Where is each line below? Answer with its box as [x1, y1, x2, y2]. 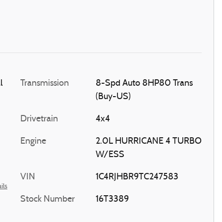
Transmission [20, 79, 69, 88]
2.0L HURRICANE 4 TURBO [95, 137, 202, 146]
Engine [20, 137, 46, 146]
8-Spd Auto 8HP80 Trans [95, 79, 193, 88]
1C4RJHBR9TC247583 [95, 172, 178, 182]
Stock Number [20, 195, 75, 204]
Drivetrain [20, 114, 58, 124]
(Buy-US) [95, 92, 131, 102]
